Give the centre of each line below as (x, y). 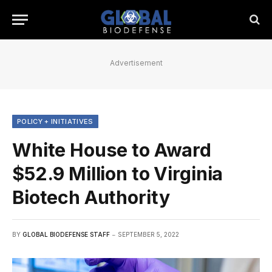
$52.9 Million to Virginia (118, 174)
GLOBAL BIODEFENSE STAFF (66, 234)
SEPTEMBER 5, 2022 (148, 234)
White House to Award (112, 150)
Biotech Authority (91, 197)
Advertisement (136, 63)
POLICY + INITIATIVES (55, 121)
